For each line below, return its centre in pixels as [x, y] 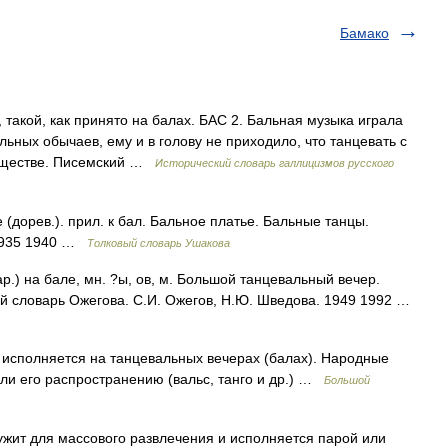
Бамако [364, 33]
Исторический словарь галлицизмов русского [274, 163]
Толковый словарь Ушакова [158, 243]
